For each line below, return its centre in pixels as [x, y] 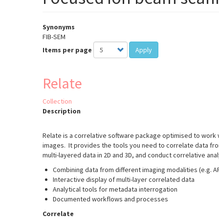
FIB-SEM [54, 37]
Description [62, 111]
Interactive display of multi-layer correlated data [124, 180]
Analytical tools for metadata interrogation [115, 189]
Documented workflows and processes [110, 199]
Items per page [67, 50]
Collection [57, 101]
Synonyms [59, 27]
